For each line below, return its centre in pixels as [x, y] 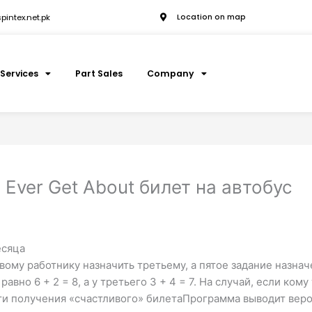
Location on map [211, 17]
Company [170, 73]
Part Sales [99, 73]
